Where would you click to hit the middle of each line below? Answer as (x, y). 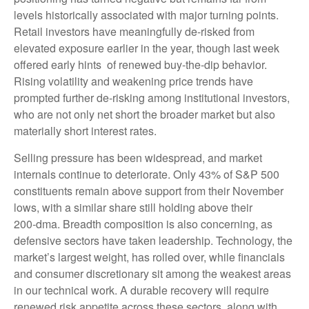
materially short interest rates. (85, 130)
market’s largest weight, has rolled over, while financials (149, 257)
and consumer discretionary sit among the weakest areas (152, 273)
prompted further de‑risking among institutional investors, (152, 97)
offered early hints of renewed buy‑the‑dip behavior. (140, 64)
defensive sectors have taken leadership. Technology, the (153, 240)
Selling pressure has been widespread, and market (138, 157)
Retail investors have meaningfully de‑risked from (134, 31)
